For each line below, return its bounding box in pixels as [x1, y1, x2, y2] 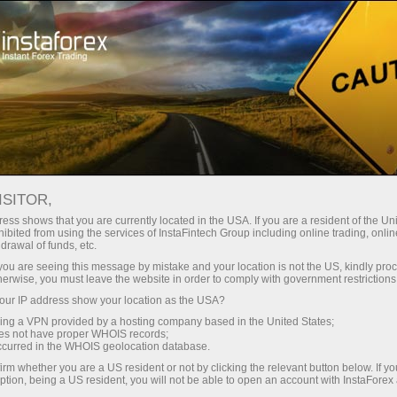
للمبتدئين [340, 78, 392, 97]
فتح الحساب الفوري [57, 15, 159, 33]
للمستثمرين [214, 78, 281, 97]
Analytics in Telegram [39, 157, 169, 175]
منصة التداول [237, 15, 305, 33]
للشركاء [105, 78, 151, 97]
